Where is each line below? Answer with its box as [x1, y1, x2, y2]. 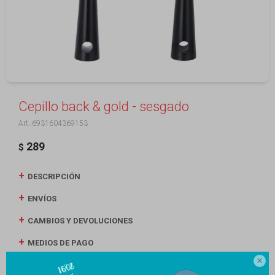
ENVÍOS [28, 194, 56, 203]
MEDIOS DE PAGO [28, 238, 93, 247]
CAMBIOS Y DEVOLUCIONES [28, 216, 133, 225]
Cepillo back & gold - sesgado [18, 99, 189, 114]
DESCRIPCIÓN [28, 172, 80, 181]
